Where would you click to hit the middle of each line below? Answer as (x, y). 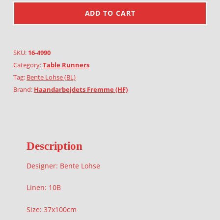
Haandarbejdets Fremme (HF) (81, 89)
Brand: (23, 89)
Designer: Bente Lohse (63, 165)
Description (54, 146)
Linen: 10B (43, 188)
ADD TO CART (110, 13)
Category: (28, 65)
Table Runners (66, 65)
